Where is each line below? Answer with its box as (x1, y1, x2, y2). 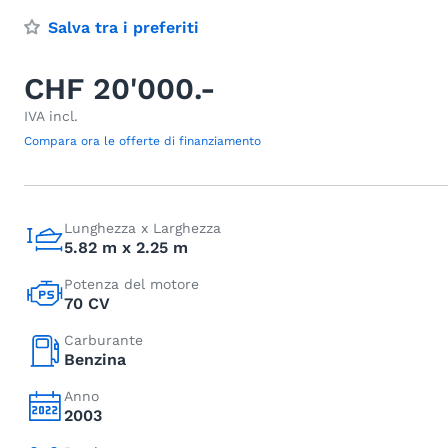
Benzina (64, 350, 126, 369)
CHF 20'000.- (24, 71, 216, 106)
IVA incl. (24, 108, 78, 124)
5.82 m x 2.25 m (64, 238, 188, 257)
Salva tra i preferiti (48, 18, 199, 37)
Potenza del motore (64, 276, 199, 292)
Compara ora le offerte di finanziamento (24, 134, 261, 148)
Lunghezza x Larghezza (64, 220, 221, 236)
